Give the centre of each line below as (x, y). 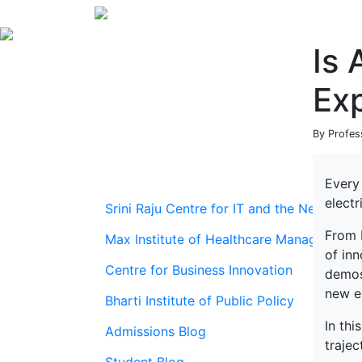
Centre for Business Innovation (199, 270)
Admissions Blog (156, 331)
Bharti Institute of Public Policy (200, 301)
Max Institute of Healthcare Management (230, 239)
